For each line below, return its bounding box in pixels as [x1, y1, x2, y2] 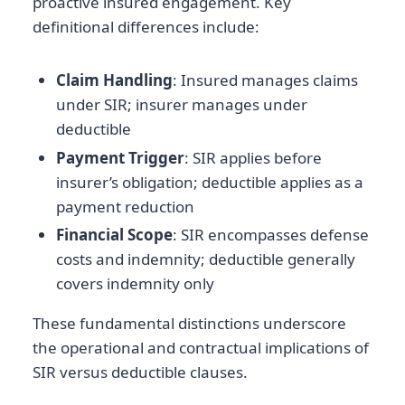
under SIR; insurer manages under [55, 94, 307, 116]
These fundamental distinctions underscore [33, 312, 346, 334]
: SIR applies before [184, 146, 322, 168]
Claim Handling [55, 70, 173, 91]
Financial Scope [55, 223, 173, 245]
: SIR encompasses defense [172, 223, 369, 245]
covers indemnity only [55, 272, 214, 294]
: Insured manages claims [172, 70, 358, 91]
